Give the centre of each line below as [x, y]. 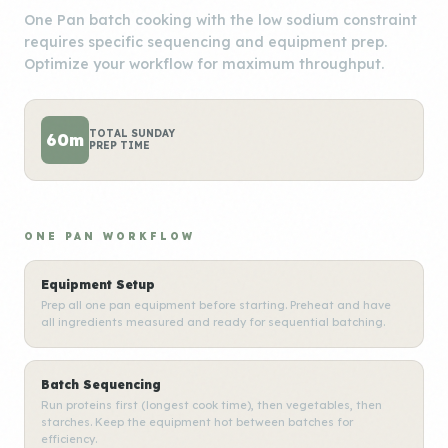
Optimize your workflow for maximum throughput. [204, 64]
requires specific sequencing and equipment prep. [205, 42]
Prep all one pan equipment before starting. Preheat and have [216, 305]
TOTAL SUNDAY [132, 133]
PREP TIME [119, 145]
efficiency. [69, 439]
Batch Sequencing [101, 384]
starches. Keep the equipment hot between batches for [197, 422]
